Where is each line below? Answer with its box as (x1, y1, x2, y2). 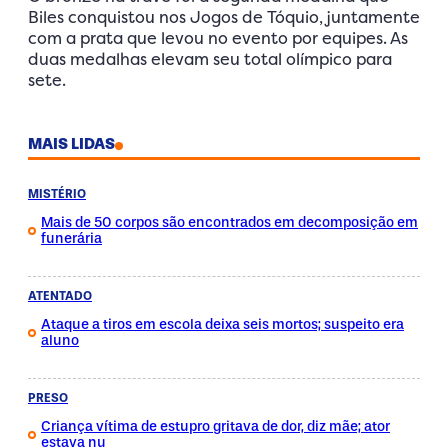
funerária (41, 229, 102, 247)
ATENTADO (28, 288, 92, 303)
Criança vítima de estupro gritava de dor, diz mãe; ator (41, 417, 390, 435)
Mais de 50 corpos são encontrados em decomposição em (41, 213, 418, 231)
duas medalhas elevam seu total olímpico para (28, 47, 392, 70)
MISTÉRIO (28, 186, 86, 201)
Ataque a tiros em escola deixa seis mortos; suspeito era (41, 315, 404, 333)
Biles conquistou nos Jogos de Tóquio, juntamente (28, 5, 420, 28)
